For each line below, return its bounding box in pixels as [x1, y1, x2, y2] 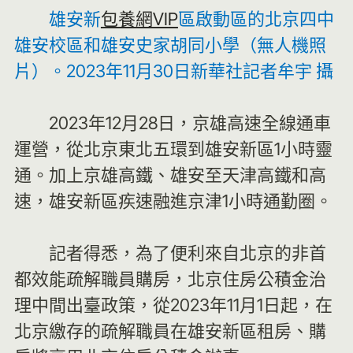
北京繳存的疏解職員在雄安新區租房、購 [13, 321, 326, 341]
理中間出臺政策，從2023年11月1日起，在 [13, 295, 333, 315]
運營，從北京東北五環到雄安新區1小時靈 [13, 139, 333, 159]
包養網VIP [100, 9, 178, 29]
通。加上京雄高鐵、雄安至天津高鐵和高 [13, 165, 326, 185]
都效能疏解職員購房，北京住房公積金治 [13, 269, 326, 289]
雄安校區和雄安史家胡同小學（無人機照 [13, 35, 326, 55]
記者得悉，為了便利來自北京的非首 [48, 243, 326, 263]
